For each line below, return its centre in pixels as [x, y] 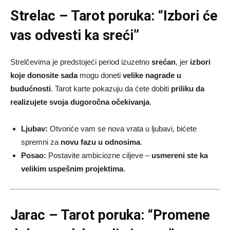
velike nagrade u [152, 75]
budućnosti [31, 89]
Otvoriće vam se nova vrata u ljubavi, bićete [122, 129]
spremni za [41, 142]
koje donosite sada [44, 75]
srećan [164, 62]
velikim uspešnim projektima [72, 169]
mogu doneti [100, 75]
